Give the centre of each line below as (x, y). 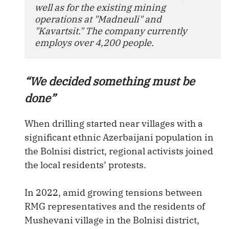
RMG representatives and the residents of (115, 206)
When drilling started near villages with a (114, 123)
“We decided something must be (110, 81)
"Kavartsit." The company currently (111, 31)
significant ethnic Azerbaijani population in (119, 137)
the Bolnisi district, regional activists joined (119, 151)
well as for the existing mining (100, 7)
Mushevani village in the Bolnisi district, (112, 220)
